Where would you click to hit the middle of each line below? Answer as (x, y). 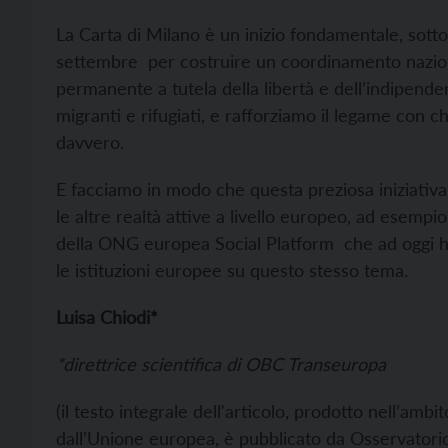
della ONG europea (135, 243)
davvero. (90, 142)
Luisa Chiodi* (107, 317)
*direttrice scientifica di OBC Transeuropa (221, 364)
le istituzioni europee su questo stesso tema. (232, 270)
